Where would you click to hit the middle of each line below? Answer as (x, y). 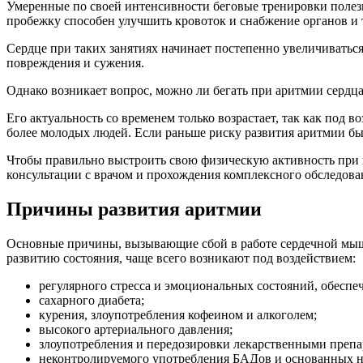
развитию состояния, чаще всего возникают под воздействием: (181, 258)
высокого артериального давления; (136, 329)
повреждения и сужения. (75, 62)
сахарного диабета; (92, 300)
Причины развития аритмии (134, 209)
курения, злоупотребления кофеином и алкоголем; (178, 314)
